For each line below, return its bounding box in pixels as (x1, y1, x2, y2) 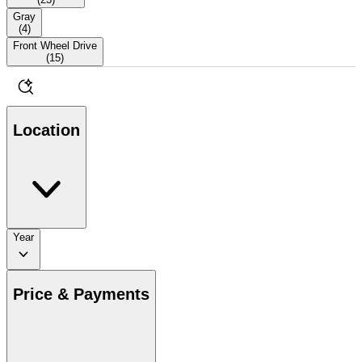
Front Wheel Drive (13, 39, 97, 52)
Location (13, 121, 80, 140)
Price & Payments (13, 285, 149, 304)
